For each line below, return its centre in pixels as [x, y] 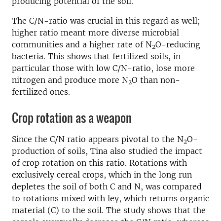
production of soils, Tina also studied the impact [107, 151]
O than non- [156, 80]
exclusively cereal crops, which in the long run [102, 175]
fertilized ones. [41, 92]
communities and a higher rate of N [82, 45]
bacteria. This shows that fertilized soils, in [96, 56]
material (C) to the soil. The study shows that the [109, 210]
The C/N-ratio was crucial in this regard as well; [106, 21]
